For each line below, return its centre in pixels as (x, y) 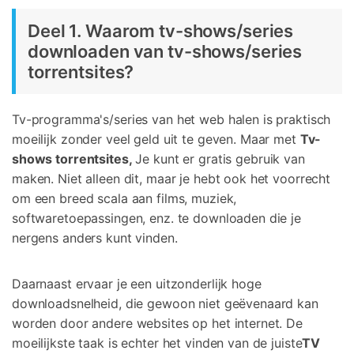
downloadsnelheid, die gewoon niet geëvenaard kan (165, 304)
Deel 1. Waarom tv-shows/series (161, 31)
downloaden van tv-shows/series (165, 52)
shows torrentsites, (72, 159)
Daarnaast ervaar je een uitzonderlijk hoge (137, 284)
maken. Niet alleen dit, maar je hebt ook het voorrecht (171, 179)
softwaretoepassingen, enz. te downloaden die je (156, 218)
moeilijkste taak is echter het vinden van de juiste (157, 343)
